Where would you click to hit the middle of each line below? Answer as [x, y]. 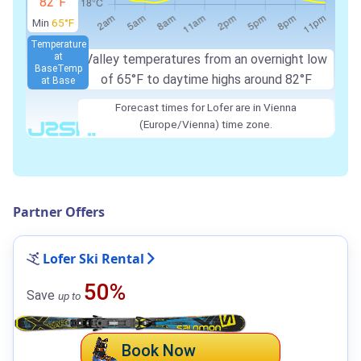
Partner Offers [59, 212]
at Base [58, 80]
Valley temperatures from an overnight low [206, 60]
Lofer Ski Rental [93, 259]
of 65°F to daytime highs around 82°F [206, 80]
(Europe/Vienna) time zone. [206, 124]
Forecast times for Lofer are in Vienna [206, 108]
